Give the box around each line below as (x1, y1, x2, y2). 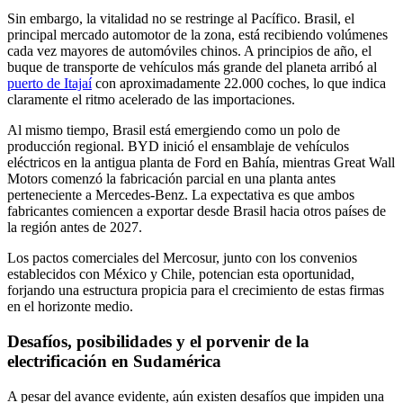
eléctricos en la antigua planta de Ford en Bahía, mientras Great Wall (7, 155, 395, 171)
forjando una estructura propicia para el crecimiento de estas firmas (7, 282, 384, 299)
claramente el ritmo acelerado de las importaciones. (7, 92, 295, 108)
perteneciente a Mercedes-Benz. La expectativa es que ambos (7, 187, 354, 203)
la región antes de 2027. (7, 219, 142, 236)
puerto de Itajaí (7, 76, 92, 92)
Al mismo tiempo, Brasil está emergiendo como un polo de (7, 122, 340, 139)
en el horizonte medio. (7, 299, 133, 315)
